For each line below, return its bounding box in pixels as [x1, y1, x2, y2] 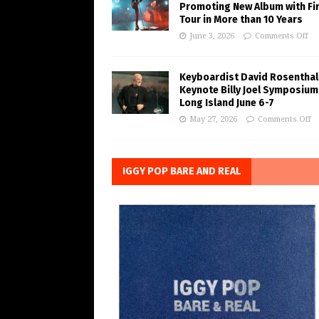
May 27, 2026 [189, 115, 237, 125]
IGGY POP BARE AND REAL [122, 165, 241, 178]
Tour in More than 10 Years [179, 14, 303, 26]
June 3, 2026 [189, 31, 234, 41]
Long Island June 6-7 [179, 97, 274, 110]
